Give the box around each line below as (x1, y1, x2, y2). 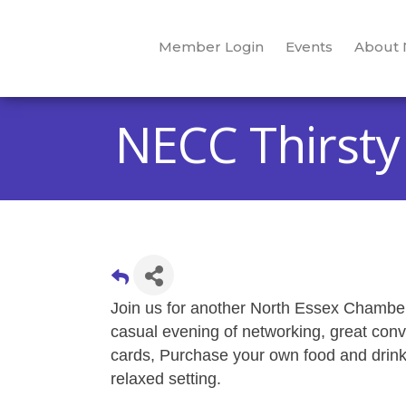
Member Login (158, 38, 264, 56)
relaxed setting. (111, 370, 226, 388)
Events (285, 38, 333, 56)
